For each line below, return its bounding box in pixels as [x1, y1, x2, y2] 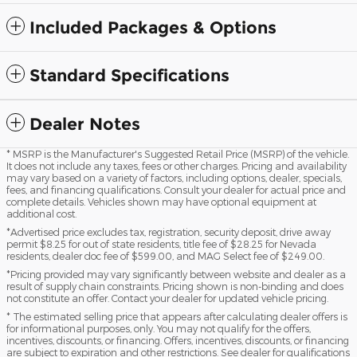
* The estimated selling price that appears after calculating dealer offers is [6, 311, 347, 323]
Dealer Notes [29, 114, 140, 135]
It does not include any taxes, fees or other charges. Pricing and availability [6, 160, 347, 172]
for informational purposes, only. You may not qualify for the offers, [6, 323, 311, 335]
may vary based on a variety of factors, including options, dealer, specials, [6, 172, 342, 184]
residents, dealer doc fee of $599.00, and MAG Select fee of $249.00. [6, 250, 324, 262]
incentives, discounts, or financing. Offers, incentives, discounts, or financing [6, 335, 349, 347]
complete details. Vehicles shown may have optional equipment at [6, 196, 316, 208]
